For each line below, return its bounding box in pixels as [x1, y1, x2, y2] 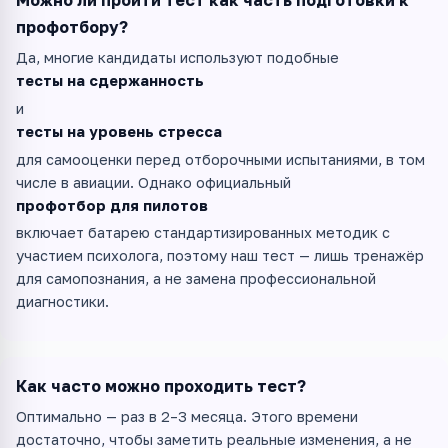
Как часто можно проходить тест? [16, 376, 306, 397]
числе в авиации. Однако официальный [16, 173, 291, 191]
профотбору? [16, 17, 128, 38]
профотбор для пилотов [16, 196, 208, 214]
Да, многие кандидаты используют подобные [16, 48, 339, 66]
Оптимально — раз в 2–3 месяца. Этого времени [16, 408, 358, 426]
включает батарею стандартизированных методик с [16, 224, 390, 242]
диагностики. [16, 293, 109, 311]
